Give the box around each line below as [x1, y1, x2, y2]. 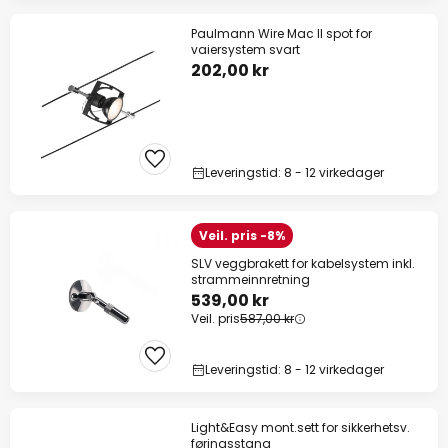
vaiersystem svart [191, 41, 300, 59]
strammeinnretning [191, 271, 310, 289]
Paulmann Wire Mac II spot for [191, 25, 372, 43]
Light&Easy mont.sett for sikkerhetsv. [191, 419, 410, 437]
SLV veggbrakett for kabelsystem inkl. [191, 255, 415, 273]
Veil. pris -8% [199, 227, 285, 245]
